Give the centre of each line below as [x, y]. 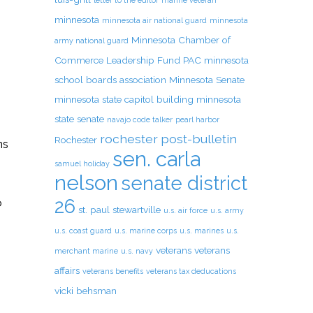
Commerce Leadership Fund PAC [128, 60]
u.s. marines [201, 231]
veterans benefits [112, 271]
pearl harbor [197, 120]
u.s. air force [185, 211]
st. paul [94, 210]
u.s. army [227, 211]
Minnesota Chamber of [181, 40]
